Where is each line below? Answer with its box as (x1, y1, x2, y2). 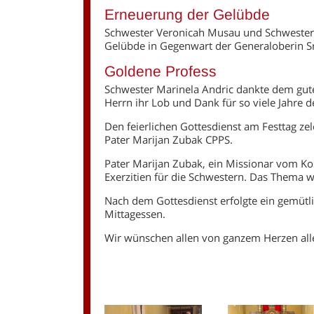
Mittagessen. (104, 206, 166, 221)
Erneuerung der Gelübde (104, 6, 271, 22)
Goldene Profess (104, 62, 217, 79)
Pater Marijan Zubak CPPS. (104, 132, 233, 146)
